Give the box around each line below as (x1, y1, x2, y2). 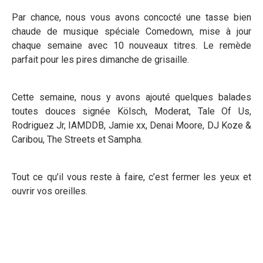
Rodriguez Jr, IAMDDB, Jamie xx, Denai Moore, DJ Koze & (12, 119, 251, 131)
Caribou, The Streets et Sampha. (12, 133, 143, 145)
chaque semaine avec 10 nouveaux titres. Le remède (12, 39, 251, 51)
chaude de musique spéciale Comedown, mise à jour (12, 25, 251, 37)
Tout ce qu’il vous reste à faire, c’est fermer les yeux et (12, 171, 251, 183)
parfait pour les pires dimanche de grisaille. (12, 53, 189, 65)
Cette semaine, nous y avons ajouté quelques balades (12, 91, 251, 103)
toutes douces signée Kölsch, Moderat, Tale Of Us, (12, 105, 251, 117)
